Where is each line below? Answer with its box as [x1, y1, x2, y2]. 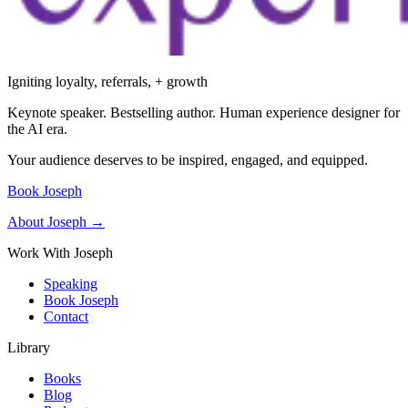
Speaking [44, 275, 97, 291]
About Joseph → [7, 213, 105, 229]
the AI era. [7, 120, 67, 137]
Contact [44, 308, 88, 324]
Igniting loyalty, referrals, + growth [7, 73, 208, 89]
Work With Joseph [7, 244, 113, 260]
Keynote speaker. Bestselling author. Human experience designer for [7, 104, 400, 120]
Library [7, 339, 50, 355]
